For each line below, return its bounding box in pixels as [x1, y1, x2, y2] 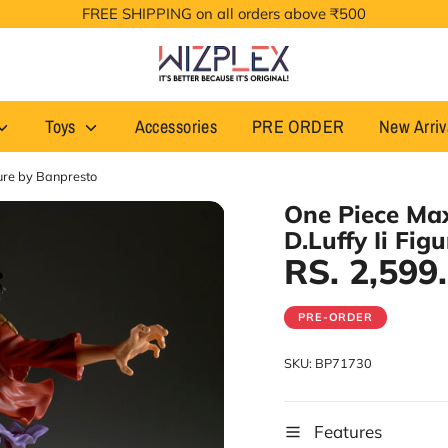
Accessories [134, 114, 218, 139]
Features [314, 421, 382, 443]
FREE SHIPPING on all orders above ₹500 [82, 4, 366, 23]
